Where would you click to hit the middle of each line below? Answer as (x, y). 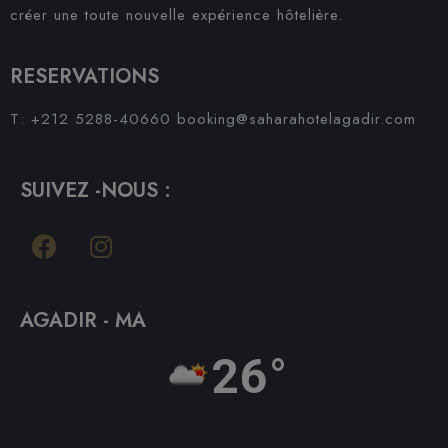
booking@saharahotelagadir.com (296, 119)
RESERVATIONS (84, 76)
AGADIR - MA (83, 320)
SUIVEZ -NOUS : (95, 190)
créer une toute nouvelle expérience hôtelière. (176, 15)
